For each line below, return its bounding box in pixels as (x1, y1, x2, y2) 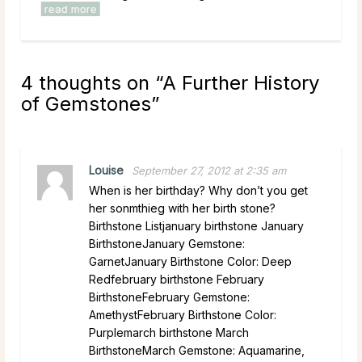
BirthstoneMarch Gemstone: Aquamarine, (89, 343, 305, 357)
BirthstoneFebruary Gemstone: (89, 289, 250, 304)
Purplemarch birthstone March (89, 325, 249, 339)
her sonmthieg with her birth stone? (89, 200, 276, 215)
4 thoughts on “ (21, 70, 162, 95)
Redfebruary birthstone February (89, 271, 264, 286)
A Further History (162, 70, 319, 95)
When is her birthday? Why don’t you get (89, 183, 308, 197)
